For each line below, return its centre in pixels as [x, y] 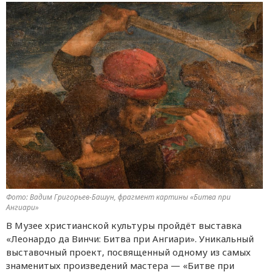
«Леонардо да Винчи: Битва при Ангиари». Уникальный [130, 238]
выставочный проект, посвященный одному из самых [128, 252]
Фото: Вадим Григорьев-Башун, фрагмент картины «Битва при [118, 197]
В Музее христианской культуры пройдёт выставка [124, 225]
